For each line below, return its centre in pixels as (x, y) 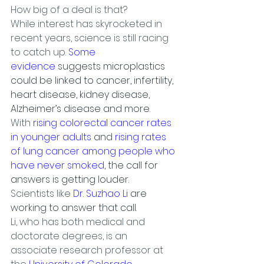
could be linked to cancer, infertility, (93, 80)
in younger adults (51, 137)
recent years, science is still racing (91, 38)
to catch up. (39, 52)
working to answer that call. (74, 208)
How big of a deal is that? (69, 10)
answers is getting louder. (70, 179)
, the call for (132, 165)
